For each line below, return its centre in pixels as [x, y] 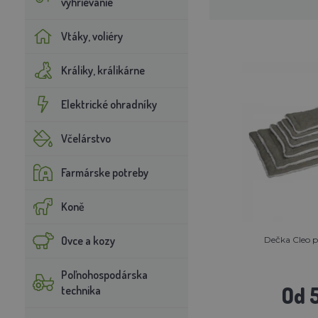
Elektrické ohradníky [109, 104]
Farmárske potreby [104, 172]
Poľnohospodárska [104, 274]
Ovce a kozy [88, 240]
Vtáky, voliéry [92, 36]
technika [81, 290]
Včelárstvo [86, 138]
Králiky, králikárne [103, 70]
